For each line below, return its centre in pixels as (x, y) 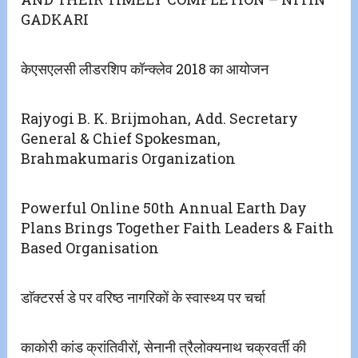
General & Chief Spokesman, (121, 139)
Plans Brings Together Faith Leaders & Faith (178, 228)
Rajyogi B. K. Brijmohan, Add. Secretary (160, 119)
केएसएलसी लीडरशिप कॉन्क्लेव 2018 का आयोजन (145, 69)
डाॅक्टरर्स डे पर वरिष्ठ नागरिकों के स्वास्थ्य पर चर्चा (143, 298)
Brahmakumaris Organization (129, 159)
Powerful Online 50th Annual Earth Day (164, 208)
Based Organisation (90, 248)
